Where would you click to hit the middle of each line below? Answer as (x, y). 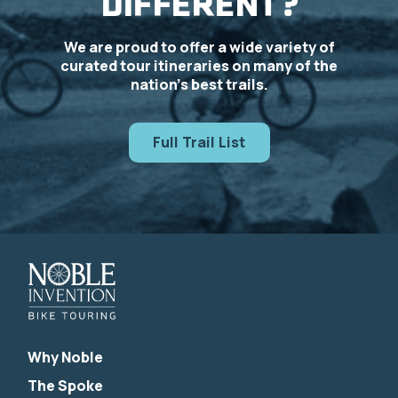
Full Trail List (199, 142)
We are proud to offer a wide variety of (199, 47)
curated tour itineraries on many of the (199, 65)
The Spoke (66, 385)
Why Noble (66, 357)
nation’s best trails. (199, 84)
